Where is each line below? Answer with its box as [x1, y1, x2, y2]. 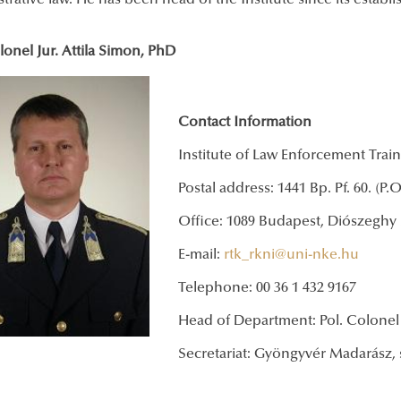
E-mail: [178, 248, 224, 263]
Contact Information [178, 115, 311, 131]
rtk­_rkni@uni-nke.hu [224, 248, 359, 263]
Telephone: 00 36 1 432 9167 [178, 281, 356, 296]
